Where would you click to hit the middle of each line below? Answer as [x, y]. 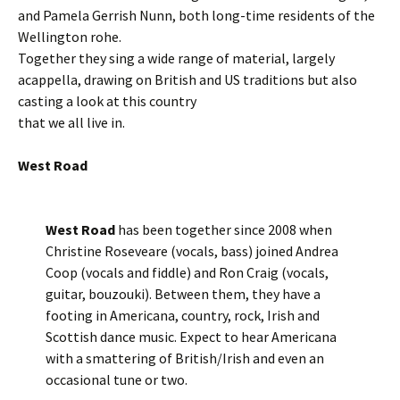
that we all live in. [71, 122]
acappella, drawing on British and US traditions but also [187, 79]
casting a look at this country [107, 101]
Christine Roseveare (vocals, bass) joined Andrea [192, 251]
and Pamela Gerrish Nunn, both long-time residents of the [196, 15]
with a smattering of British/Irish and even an [185, 358]
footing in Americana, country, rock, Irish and [183, 315]
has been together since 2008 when [224, 229]
